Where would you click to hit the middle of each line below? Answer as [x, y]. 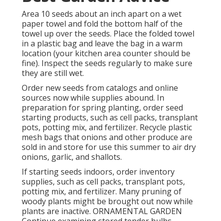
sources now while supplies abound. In [93, 98]
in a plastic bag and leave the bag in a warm [102, 44]
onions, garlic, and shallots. [72, 157]
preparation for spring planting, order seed [102, 108]
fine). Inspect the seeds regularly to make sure [107, 63]
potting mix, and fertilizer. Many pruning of [102, 192]
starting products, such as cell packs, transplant [110, 118]
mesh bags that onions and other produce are [107, 137]
